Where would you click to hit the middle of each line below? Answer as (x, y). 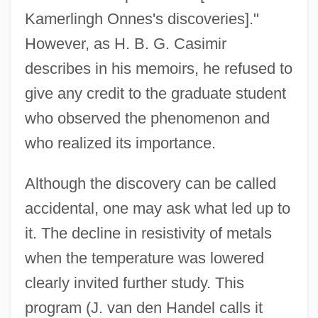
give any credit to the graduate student (155, 93)
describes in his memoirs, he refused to (158, 68)
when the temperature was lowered (144, 258)
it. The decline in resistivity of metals (148, 233)
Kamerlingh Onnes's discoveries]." (142, 18)
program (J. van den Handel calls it (143, 307)
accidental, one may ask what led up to (157, 208)
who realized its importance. (120, 143)
